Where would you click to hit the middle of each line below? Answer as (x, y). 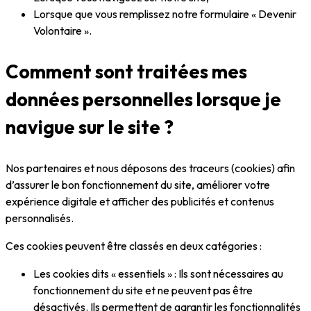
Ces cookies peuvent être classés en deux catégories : (134, 246)
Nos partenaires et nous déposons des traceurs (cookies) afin (150, 168)
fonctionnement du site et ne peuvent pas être (143, 291)
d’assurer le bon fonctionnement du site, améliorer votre (138, 185)
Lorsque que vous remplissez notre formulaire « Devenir (165, 14)
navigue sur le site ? (91, 127)
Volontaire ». (64, 31)
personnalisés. (40, 218)
